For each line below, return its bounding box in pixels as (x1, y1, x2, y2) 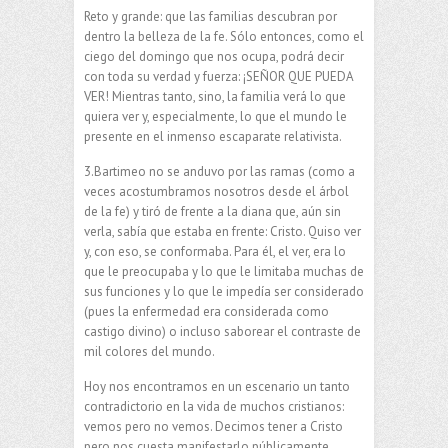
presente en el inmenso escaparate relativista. (84, 128, 342, 146)
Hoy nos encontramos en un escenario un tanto (84, 378, 350, 396)
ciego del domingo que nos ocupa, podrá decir (84, 48, 344, 66)
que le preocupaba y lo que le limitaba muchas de (84, 263, 364, 281)
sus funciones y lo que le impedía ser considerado (84, 283, 364, 301)
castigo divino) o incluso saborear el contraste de (84, 323, 361, 341)
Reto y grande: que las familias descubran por (84, 8, 337, 26)
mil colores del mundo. (84, 343, 215, 361)
